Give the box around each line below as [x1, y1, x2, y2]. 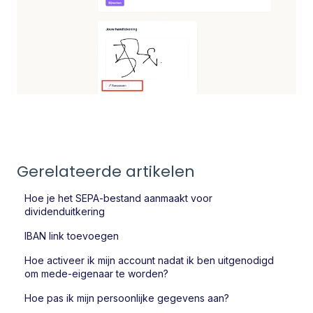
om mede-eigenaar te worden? [24, 267, 169, 279]
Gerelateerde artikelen [17, 160, 195, 182]
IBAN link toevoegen [24, 229, 119, 242]
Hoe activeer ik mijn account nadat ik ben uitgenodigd [24, 254, 275, 266]
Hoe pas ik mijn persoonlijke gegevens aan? [24, 291, 230, 304]
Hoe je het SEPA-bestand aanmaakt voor [24, 191, 213, 204]
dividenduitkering [24, 205, 105, 217]
